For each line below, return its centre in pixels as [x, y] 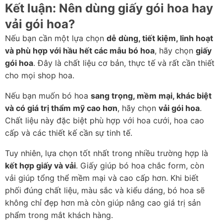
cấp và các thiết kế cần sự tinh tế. [69, 133]
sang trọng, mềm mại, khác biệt [151, 96]
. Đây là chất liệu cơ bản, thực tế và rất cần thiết [124, 63]
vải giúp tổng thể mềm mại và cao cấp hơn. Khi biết [102, 178]
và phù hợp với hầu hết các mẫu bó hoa [80, 51]
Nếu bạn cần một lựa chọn [56, 38]
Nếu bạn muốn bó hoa [48, 96]
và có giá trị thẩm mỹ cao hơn [61, 108]
